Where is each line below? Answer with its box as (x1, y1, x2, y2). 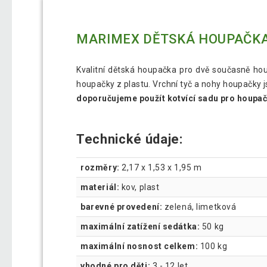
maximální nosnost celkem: (80, 241, 198, 251)
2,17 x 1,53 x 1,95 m (119, 162, 202, 172)
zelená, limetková (162, 201, 237, 212)
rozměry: (80, 162, 120, 172)
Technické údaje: (76, 132, 183, 147)
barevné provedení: (80, 201, 163, 212)
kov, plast (119, 182, 160, 192)
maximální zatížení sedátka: (80, 221, 200, 231)
